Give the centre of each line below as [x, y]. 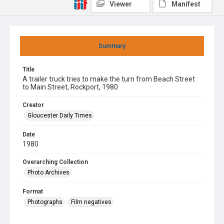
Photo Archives [48, 172]
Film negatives [91, 202]
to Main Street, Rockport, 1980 [70, 87]
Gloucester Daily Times [60, 115]
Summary [112, 46]
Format [33, 191]
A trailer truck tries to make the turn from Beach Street [109, 79]
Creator [33, 105]
